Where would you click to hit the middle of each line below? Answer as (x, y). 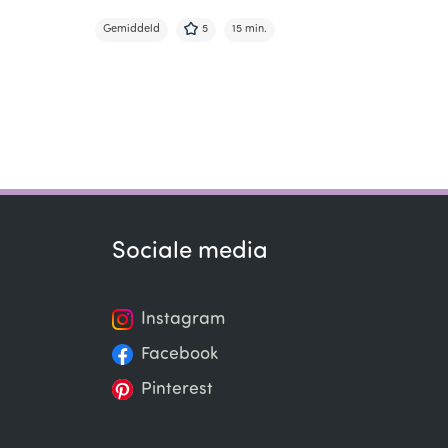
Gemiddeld (132, 29)
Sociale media (190, 252)
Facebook (179, 354)
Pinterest (176, 389)
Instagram (182, 319)
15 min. (250, 29)
